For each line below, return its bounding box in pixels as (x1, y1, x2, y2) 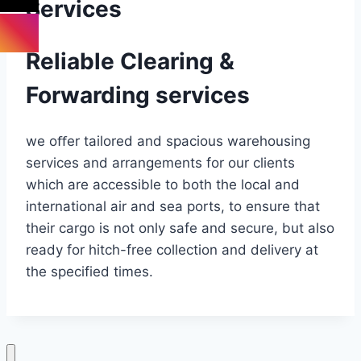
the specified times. (26, 263, 153, 280)
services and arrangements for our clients (26, 155, 295, 172)
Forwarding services (26, 81, 250, 110)
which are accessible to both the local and (26, 176, 300, 193)
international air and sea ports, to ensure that (26, 198, 320, 215)
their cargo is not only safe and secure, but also (26, 220, 334, 237)
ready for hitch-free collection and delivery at (26, 242, 318, 259)
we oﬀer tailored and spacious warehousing (26, 133, 310, 150)
